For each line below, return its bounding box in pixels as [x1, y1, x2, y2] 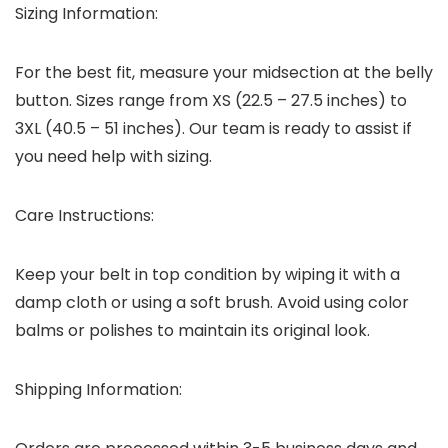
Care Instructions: [15, 204, 154, 228]
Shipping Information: [15, 378, 182, 402]
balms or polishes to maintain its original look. [15, 319, 370, 343]
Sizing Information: [15, 2, 158, 26]
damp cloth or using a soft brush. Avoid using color [15, 291, 409, 315]
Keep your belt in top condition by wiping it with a [15, 263, 400, 287]
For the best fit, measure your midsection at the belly [15, 61, 433, 85]
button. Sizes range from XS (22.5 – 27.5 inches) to [15, 89, 407, 113]
